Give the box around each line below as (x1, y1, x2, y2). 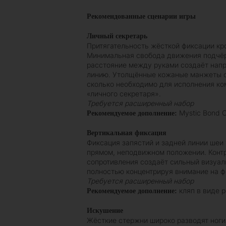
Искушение (87, 207, 123, 215)
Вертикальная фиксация (87, 129, 166, 137)
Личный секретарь (87, 32, 147, 40)
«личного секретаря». (87, 89, 161, 98)
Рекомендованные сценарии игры (87, 13, 196, 21)
